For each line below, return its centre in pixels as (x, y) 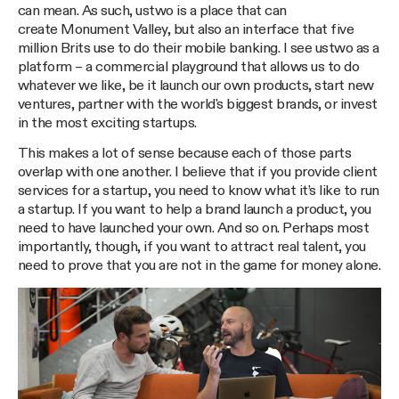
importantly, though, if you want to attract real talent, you (192, 248)
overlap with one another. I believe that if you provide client (198, 173)
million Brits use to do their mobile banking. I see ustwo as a (199, 48)
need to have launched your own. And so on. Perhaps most (194, 229)
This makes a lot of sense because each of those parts (185, 154)
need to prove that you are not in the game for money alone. (199, 266)
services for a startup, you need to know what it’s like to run (199, 191)
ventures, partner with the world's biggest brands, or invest (198, 104)
